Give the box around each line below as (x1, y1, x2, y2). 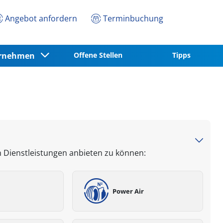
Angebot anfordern (4, 12, 77, 24)
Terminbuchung (103, 12, 163, 24)
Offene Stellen (73, 50, 122, 60)
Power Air (112, 186, 144, 196)
